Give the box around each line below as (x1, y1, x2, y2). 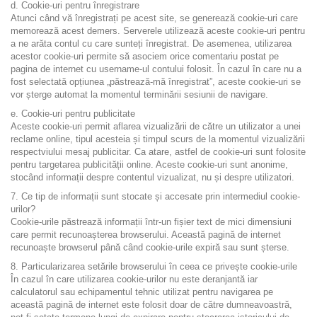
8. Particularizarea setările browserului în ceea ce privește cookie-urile (11, 261, 297, 272)
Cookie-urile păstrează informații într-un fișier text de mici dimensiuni (11, 217, 292, 227)
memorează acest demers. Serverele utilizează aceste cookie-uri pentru (11, 25, 305, 36)
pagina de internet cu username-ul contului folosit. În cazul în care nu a (11, 64, 301, 74)
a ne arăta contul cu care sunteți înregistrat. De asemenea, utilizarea (11, 38, 292, 49)
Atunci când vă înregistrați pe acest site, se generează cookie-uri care (11, 13, 298, 23)
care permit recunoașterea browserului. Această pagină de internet (11, 229, 281, 240)
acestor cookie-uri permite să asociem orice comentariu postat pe (11, 51, 279, 62)
